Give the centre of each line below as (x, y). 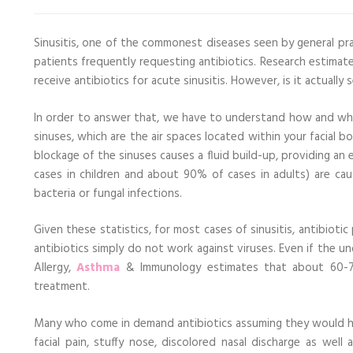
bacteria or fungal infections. (108, 193)
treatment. (62, 287)
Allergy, (56, 268)
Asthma (98, 268)
